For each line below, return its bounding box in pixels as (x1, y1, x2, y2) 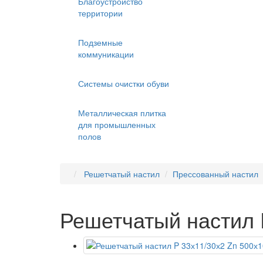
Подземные (78, 36, 123, 48)
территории (78, 7, 123, 19)
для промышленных (78, 119, 156, 130)
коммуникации (78, 48, 134, 60)
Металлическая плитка (78, 107, 166, 119)
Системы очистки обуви (78, 77, 169, 89)
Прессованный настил (173, 168, 258, 180)
